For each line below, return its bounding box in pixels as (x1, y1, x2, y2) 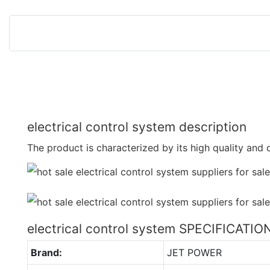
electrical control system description (27, 119, 246, 134)
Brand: (30, 246, 62, 259)
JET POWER (166, 246, 222, 259)
